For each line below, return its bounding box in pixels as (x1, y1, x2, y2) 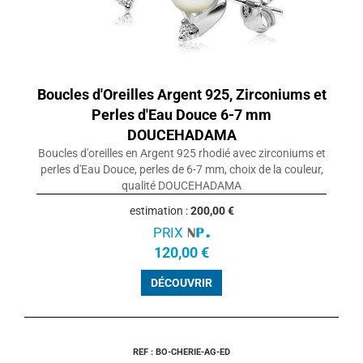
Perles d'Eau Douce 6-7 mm (92, 106, 271, 124)
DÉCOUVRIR (151, 276, 212, 290)
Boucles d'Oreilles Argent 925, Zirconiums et (36, 86, 327, 104)
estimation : (129, 204, 190, 218)
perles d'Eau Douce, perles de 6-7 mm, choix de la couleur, (40, 163, 323, 177)
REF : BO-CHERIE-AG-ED (133, 347, 230, 358)
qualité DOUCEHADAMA (122, 179, 241, 193)
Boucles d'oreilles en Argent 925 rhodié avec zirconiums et (37, 147, 326, 160)
